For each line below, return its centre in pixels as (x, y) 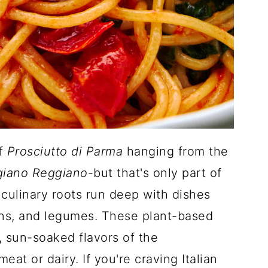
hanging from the (176, 151)
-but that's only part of (155, 173)
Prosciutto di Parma (65, 151)
